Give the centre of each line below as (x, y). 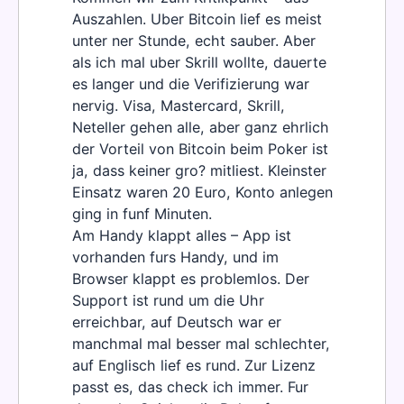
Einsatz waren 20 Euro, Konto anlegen (202, 193)
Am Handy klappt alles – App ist (182, 236)
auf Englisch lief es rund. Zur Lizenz (194, 366)
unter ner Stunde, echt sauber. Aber (194, 41)
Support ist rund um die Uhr (168, 301)
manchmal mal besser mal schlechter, (201, 344)
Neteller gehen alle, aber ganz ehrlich (201, 128)
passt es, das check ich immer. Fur (190, 387)
